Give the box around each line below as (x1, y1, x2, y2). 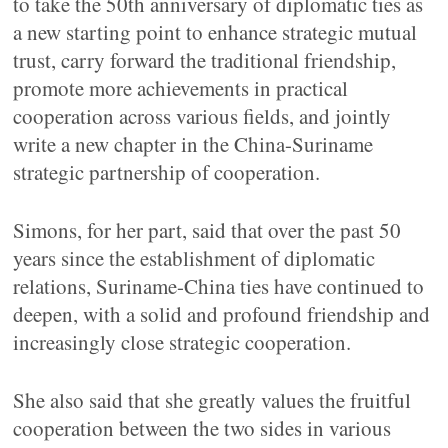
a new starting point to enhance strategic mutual (13, 18, 418, 46)
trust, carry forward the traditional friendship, (13, 46, 397, 74)
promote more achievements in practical (13, 74, 349, 102)
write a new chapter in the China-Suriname (13, 130, 374, 158)
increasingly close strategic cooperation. (13, 328, 352, 356)
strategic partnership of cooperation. (13, 158, 321, 186)
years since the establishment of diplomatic (13, 244, 376, 272)
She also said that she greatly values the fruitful (13, 386, 412, 414)
